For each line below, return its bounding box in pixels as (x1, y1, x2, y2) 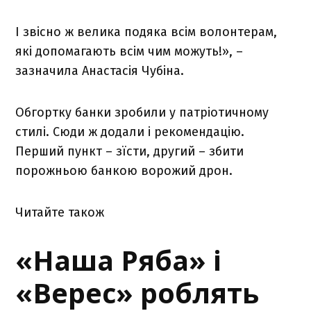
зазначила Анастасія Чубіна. (15, 62, 185, 78)
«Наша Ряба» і (15, 241, 222, 279)
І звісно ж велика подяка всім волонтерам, (15, 24, 278, 40)
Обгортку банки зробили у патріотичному (15, 104, 269, 120)
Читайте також (15, 204, 105, 220)
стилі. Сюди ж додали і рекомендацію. (15, 124, 245, 140)
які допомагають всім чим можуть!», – (15, 43, 244, 59)
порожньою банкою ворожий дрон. (15, 162, 233, 178)
